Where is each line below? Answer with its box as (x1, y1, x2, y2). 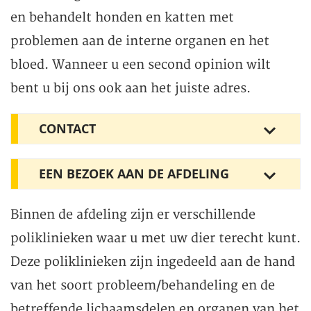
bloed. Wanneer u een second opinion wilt (10, 57, 271, 74)
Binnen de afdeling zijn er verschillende (10, 207, 255, 224)
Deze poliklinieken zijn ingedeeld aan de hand (10, 254, 295, 271)
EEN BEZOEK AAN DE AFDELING (39, 165, 229, 183)
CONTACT (39, 120, 96, 138)
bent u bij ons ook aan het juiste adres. (10, 81, 251, 97)
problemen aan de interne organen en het (10, 33, 269, 50)
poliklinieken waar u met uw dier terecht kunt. (10, 230, 301, 247)
